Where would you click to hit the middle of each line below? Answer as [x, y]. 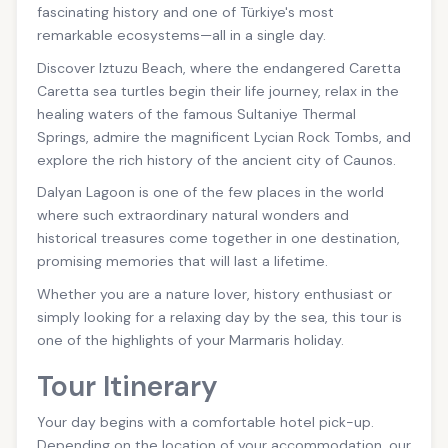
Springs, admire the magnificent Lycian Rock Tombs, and [224, 136]
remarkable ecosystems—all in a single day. [181, 35]
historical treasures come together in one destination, [218, 238]
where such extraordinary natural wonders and [193, 215]
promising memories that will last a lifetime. [182, 261]
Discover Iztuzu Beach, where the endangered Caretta [219, 67]
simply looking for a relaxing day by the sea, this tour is [219, 316]
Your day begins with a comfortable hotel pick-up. [205, 421]
